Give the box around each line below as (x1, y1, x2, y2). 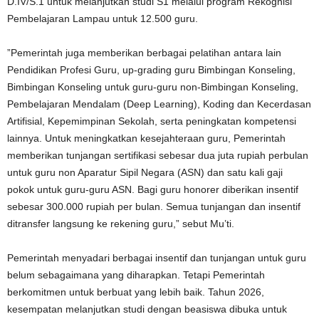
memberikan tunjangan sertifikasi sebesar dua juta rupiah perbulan (7, 150, 308, 161)
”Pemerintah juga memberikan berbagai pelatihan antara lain (7, 47, 281, 58)
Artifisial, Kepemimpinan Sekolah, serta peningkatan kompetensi (7, 115, 296, 127)
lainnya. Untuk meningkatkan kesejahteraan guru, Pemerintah (7, 132, 286, 144)
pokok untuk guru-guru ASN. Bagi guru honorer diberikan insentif (7, 184, 298, 195)
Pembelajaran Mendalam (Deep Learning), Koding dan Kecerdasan (7, 98, 311, 110)
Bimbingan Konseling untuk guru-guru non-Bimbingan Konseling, (7, 81, 298, 93)
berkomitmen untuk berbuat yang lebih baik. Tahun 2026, (7, 286, 264, 298)
